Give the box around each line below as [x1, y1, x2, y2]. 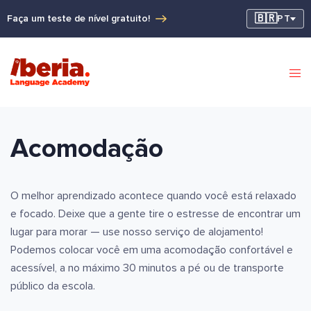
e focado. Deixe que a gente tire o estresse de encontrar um [10, 207, 301, 221]
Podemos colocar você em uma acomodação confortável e [10, 243, 293, 257]
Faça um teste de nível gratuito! [7, 12, 150, 24]
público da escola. [10, 279, 95, 293]
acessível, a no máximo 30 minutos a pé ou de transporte [10, 261, 284, 275]
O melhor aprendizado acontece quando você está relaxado [10, 189, 296, 203]
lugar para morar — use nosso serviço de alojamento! [10, 225, 263, 239]
